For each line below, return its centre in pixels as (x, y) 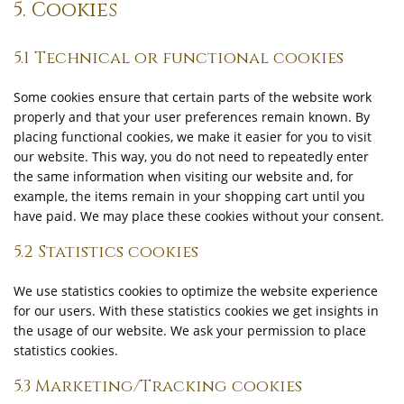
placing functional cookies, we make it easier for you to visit (193, 137)
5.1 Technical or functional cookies (179, 58)
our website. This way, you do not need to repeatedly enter (191, 156)
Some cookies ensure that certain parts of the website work (193, 97)
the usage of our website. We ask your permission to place (190, 331)
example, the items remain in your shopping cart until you (189, 196)
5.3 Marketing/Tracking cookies (158, 386)
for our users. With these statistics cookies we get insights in (196, 311)
